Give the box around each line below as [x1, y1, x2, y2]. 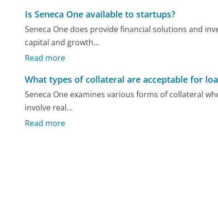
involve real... [25, 102, 73, 113]
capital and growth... [25, 37, 100, 48]
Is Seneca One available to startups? [25, 8, 176, 20]
